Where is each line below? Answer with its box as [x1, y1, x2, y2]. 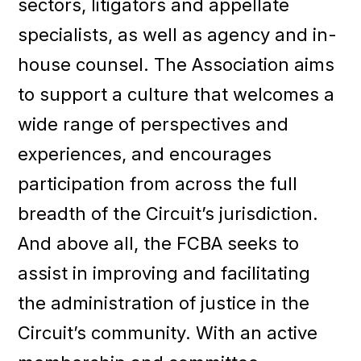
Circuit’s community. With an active [18, 322, 318, 343]
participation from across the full [18, 172, 298, 194]
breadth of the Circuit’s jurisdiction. [18, 202, 319, 224]
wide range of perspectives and [18, 113, 289, 135]
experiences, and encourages [18, 143, 272, 164]
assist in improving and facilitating [18, 262, 311, 284]
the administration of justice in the [18, 292, 310, 313]
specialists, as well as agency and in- [18, 23, 338, 45]
